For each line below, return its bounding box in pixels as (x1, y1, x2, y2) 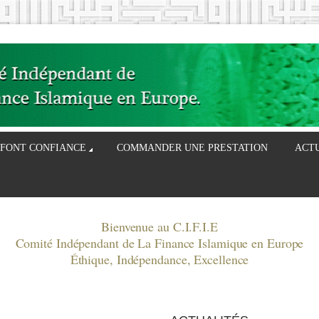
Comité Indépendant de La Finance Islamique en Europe (15, 234, 304, 251)
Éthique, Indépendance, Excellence (70, 250, 249, 268)
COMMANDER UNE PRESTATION (117, 142, 268, 153)
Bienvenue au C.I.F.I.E (101, 217, 218, 235)
